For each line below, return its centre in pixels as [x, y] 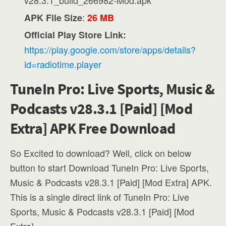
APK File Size [53, 17]
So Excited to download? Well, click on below [101, 153]
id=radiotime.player [63, 64]
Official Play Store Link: [75, 35]
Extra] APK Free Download [93, 128]
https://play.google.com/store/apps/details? [110, 49]
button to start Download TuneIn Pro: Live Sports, [109, 167]
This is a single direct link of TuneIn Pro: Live [100, 196]
